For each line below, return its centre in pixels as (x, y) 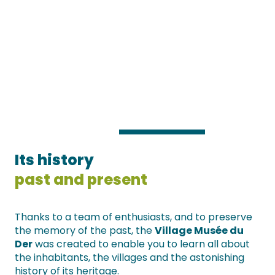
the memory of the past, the (85, 230)
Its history (54, 160)
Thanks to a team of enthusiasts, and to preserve (134, 217)
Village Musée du (199, 230)
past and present (81, 180)
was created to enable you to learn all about (141, 244)
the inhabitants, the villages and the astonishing (130, 258)
